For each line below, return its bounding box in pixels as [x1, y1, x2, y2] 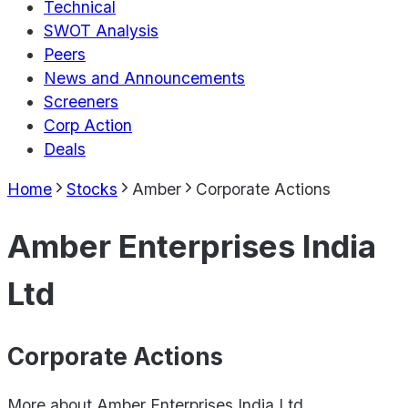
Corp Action [44, 116, 132, 136]
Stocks [66, 178, 117, 199]
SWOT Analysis [44, 21, 158, 41]
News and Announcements [44, 68, 245, 88]
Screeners [44, 92, 118, 112]
